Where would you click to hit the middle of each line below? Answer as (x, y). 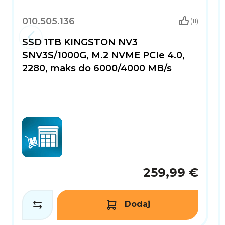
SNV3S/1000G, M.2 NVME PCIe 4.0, (103, 55)
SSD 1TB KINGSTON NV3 (80, 42)
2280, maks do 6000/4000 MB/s (97, 68)
